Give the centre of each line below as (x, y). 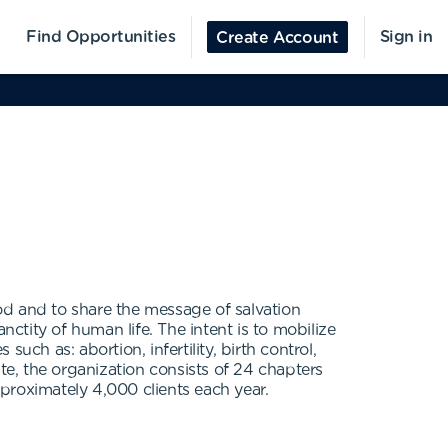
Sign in (405, 37)
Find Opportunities (101, 37)
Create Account (277, 38)
